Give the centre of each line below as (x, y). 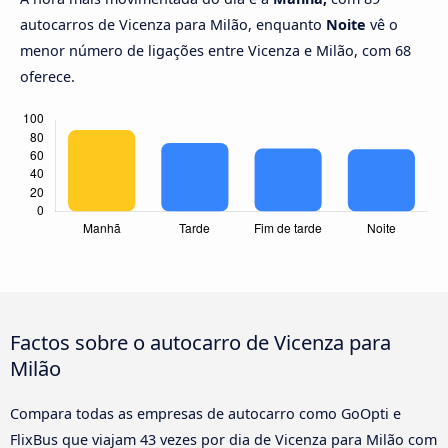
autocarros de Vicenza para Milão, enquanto (173, 25)
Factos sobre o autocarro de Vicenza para (200, 342)
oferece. (47, 77)
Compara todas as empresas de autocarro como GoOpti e (205, 414)
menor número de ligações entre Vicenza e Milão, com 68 (215, 51)
